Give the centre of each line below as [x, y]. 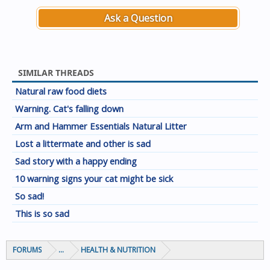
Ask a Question [138, 18]
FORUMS [27, 250]
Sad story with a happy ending [76, 161]
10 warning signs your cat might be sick [94, 178]
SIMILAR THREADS [56, 73]
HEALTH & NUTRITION [118, 250]
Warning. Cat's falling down [69, 108]
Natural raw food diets [61, 91]
